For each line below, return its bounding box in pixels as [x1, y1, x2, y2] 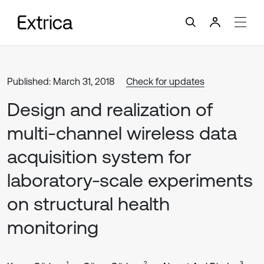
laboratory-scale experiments [7, 169, 253, 191]
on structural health [7, 193, 170, 214]
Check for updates [126, 76, 204, 87]
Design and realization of [7, 98, 213, 120]
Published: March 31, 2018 [7, 76, 114, 87]
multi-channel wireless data [7, 122, 237, 144]
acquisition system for [7, 146, 192, 167]
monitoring [7, 216, 98, 238]
